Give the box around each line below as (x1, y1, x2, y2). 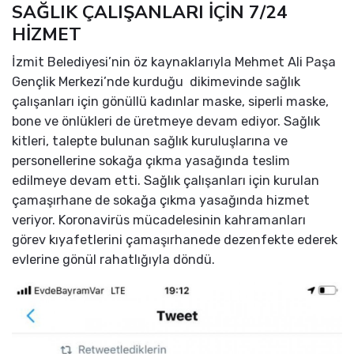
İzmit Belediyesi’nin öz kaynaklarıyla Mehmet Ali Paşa (12, 55, 336, 70)
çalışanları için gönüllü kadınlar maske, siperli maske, (12, 94, 329, 110)
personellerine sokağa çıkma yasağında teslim (12, 153, 290, 169)
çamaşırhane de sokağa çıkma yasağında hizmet (12, 193, 310, 209)
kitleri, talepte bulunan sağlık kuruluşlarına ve (12, 134, 288, 149)
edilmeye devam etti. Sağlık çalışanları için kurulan (12, 173, 319, 189)
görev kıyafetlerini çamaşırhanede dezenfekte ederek (12, 232, 337, 248)
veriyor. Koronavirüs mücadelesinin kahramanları (12, 213, 306, 228)
